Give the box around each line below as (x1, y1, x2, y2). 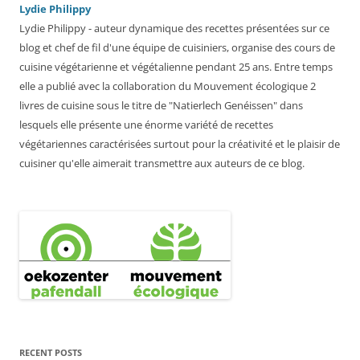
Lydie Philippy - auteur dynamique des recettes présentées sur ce (19, 21, 329, 36)
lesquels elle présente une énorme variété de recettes (19, 117, 273, 133)
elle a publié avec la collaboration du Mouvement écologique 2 (19, 79, 316, 94)
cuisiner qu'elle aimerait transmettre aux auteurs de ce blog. (19, 156, 305, 171)
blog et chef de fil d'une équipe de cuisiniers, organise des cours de (19, 40, 335, 55)
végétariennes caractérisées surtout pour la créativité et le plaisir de (19, 137, 340, 152)
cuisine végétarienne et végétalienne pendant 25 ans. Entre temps (19, 59, 333, 75)
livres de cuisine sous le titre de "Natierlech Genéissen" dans (19, 98, 303, 113)
